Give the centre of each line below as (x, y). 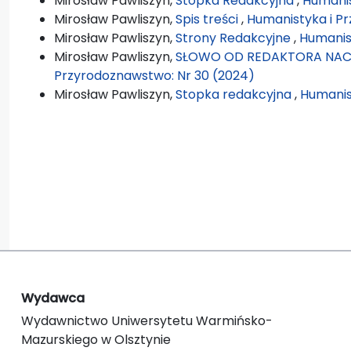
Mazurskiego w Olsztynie (96, 339)
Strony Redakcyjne (235, 38)
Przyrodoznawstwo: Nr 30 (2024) (154, 75)
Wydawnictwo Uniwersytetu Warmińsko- (147, 320)
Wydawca (53, 298)
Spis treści (208, 19)
